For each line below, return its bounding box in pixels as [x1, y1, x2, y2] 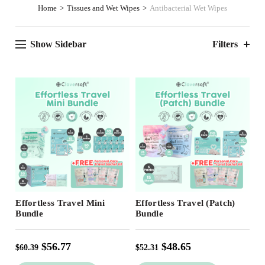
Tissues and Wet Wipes [67, 3, 140, 12]
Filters [212, 38, 238, 49]
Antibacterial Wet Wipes [150, 3, 227, 12]
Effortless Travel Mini [15, 198, 105, 208]
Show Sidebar [30, 38, 87, 49]
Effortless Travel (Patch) [135, 198, 235, 208]
